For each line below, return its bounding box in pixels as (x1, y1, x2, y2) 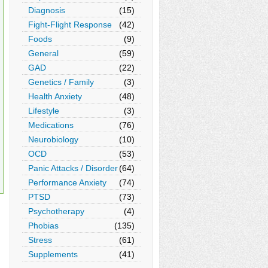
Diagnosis (28, 5, 65, 15)
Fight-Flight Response (28, 20, 112, 29)
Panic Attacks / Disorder (28, 163, 118, 173)
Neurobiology (28, 135, 78, 144)
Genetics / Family (28, 77, 94, 87)
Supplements (28, 249, 78, 259)
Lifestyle (28, 106, 59, 115)
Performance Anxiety (28, 178, 106, 187)
